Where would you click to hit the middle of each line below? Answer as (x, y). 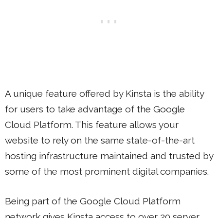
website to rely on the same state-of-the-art (100, 140)
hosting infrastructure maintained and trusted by (109, 156)
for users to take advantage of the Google (95, 109)
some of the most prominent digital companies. (107, 171)
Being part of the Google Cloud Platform (93, 201)
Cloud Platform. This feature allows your (92, 125)
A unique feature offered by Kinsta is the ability (104, 93)
